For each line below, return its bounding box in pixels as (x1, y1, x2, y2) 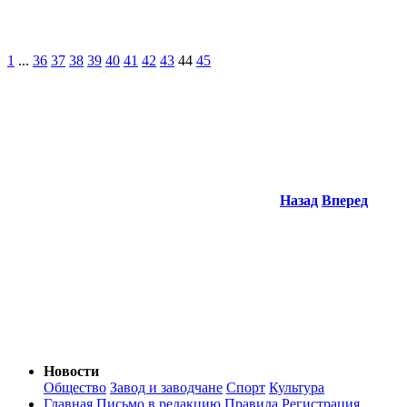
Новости (44, 363, 99, 380)
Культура (269, 380, 324, 396)
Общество (44, 380, 106, 396)
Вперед (322, 193, 368, 209)
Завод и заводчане (110, 380, 223, 396)
